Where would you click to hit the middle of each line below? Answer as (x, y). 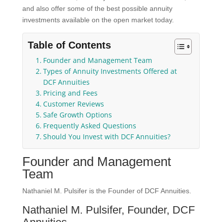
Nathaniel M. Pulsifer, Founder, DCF (108, 210)
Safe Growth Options (77, 114)
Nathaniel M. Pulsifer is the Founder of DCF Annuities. (107, 191)
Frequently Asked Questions (89, 125)
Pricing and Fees (70, 93)
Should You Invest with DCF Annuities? (107, 136)
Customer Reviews (73, 104)
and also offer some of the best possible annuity (97, 8)
